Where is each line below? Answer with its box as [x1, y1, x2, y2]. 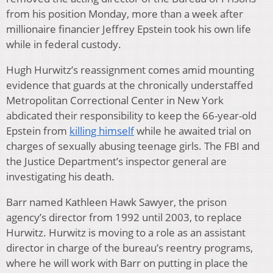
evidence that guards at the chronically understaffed [6, 78, 253, 93]
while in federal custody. [6, 37, 121, 52]
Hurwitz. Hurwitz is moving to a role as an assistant [6, 225, 246, 240]
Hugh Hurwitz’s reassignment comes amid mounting [6, 63, 254, 77]
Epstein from [6, 124, 69, 138]
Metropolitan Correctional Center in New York [6, 93, 224, 108]
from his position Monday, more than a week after [6, 7, 243, 21]
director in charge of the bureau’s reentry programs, [6, 241, 253, 255]
